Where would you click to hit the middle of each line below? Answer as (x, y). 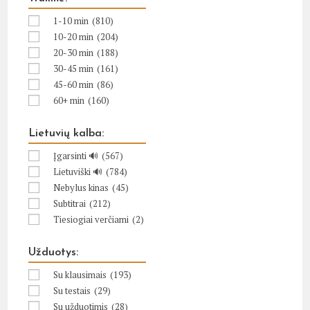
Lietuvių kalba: (66, 134)
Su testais (72, 291)
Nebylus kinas (81, 188)
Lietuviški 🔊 (78, 172)
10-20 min (74, 37)
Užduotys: (54, 253)
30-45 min (74, 69)
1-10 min (71, 21)
